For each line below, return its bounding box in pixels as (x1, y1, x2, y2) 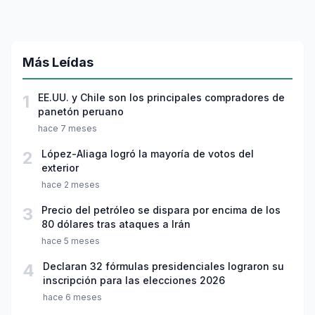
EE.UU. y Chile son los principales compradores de (38, 91, 285, 104)
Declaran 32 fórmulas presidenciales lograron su (43, 260, 284, 273)
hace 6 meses (43, 292, 102, 303)
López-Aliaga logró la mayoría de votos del (41, 148, 254, 160)
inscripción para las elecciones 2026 (43, 274, 225, 287)
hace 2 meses (41, 179, 100, 191)
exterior (41, 162, 79, 174)
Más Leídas (22, 55, 94, 70)
